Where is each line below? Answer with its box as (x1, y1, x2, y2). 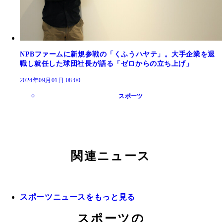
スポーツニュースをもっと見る (20, 192, 135, 201)
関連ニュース (71, 149, 151, 163)
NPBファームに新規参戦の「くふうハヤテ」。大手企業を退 (20, 50, 215, 58)
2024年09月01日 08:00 (20, 76, 81, 84)
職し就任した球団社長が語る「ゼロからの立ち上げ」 (20, 59, 193, 67)
